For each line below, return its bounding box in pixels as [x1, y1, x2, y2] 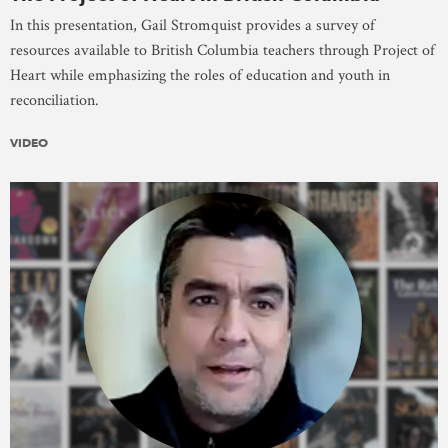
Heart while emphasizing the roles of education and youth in [10, 64, 390, 86]
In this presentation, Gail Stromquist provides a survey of [10, 14, 375, 36]
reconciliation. [10, 89, 99, 111]
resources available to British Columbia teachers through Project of [10, 39, 435, 61]
